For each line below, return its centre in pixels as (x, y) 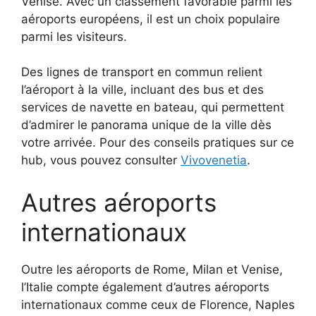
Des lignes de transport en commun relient (142, 72)
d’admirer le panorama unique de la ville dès (146, 125)
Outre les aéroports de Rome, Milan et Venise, (152, 269)
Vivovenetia (214, 160)
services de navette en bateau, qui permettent (153, 108)
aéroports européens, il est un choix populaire (151, 19)
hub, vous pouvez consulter (101, 160)
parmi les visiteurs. (74, 36)
